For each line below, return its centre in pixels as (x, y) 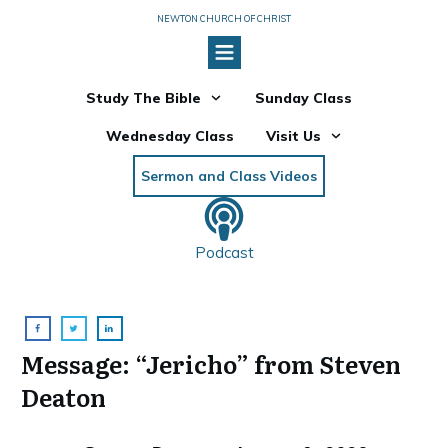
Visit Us (293, 135)
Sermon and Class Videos (229, 175)
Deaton (63, 396)
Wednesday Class (169, 135)
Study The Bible (143, 97)
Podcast (224, 252)
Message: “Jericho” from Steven (211, 363)
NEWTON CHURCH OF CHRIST (224, 18)
